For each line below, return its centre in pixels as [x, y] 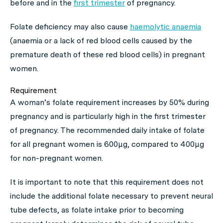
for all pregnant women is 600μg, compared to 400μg [107, 144]
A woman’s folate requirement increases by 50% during [110, 102]
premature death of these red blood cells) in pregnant [108, 55]
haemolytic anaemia [166, 27]
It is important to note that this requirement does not [107, 182]
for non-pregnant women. [56, 158]
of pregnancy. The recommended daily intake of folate [107, 130]
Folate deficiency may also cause [70, 27]
